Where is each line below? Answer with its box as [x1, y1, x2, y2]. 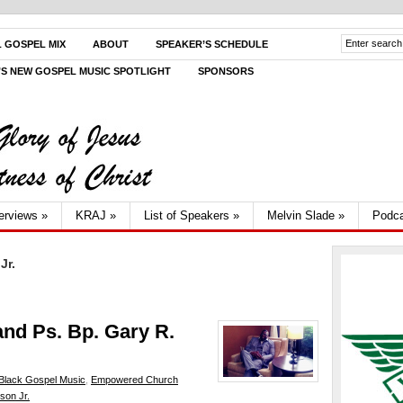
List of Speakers [144, 209, 229, 222]
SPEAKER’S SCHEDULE [156, 39, 268, 49]
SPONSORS [198, 66, 254, 76]
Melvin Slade [267, 209, 335, 222]
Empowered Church [91, 374, 178, 385]
